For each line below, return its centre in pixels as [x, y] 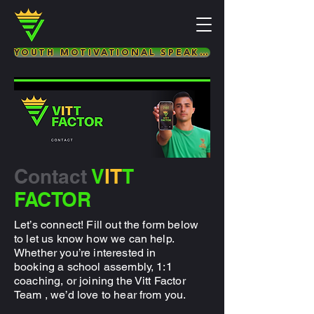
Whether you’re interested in [85, 253]
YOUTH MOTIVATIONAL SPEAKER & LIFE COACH [204, 53]
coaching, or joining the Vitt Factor [100, 281]
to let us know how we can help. [94, 239]
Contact [50, 176]
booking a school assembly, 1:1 [93, 267]
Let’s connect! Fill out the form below [107, 225]
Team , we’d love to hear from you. [100, 295]
